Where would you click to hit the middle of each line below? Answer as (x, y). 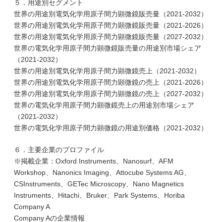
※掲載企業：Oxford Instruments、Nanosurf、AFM (94, 161)
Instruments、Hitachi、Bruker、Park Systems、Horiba (99, 195)
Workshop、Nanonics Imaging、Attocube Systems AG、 (102, 172)
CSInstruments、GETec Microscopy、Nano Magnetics (99, 184)
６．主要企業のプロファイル (59, 150)
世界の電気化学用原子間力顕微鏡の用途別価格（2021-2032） (111, 128)
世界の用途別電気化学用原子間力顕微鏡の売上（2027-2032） (111, 94)
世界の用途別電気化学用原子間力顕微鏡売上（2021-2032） (107, 71)
